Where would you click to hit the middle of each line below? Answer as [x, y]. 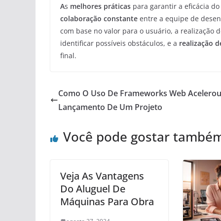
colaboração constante [99, 19]
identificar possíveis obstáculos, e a [120, 43]
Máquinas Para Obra [107, 202]
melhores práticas [100, 6]
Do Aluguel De [93, 189]
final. [68, 56]
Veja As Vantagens [102, 176]
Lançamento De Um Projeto [110, 107]
